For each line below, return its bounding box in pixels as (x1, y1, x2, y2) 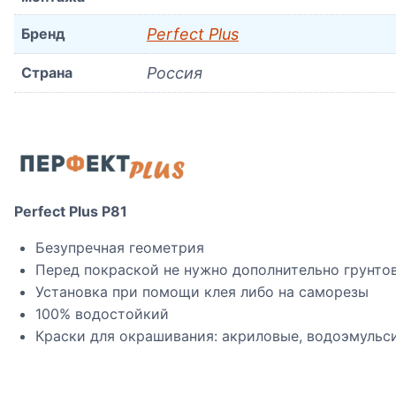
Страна (21, 63, 72, 81)
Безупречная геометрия (35, 239, 204, 257)
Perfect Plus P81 (14, 202, 127, 221)
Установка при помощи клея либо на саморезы (35, 283, 369, 301)
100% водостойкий (35, 305, 169, 324)
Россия (147, 63, 202, 82)
